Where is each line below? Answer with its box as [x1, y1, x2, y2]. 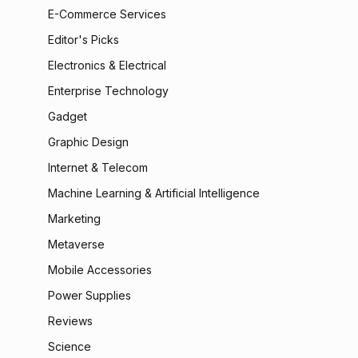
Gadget [48, 109, 87, 123]
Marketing [48, 212, 101, 225]
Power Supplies [48, 288, 131, 302]
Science [48, 340, 91, 353]
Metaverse [48, 237, 105, 251]
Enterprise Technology [48, 84, 169, 97]
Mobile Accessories [48, 263, 152, 276]
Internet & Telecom [48, 161, 148, 174]
